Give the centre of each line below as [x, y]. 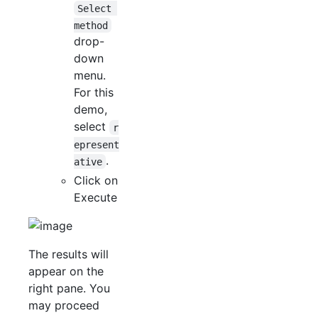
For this [94, 93]
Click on [96, 181]
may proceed [64, 306]
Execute [95, 198]
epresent [97, 144]
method [91, 25]
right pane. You [69, 289]
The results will [68, 254]
